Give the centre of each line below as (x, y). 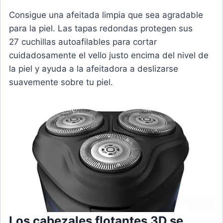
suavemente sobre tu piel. (61, 82)
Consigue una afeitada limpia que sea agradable (106, 15)
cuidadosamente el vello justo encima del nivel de (109, 56)
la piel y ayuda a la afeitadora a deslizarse (94, 69)
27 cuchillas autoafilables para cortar (83, 42)
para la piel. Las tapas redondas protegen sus (101, 29)
